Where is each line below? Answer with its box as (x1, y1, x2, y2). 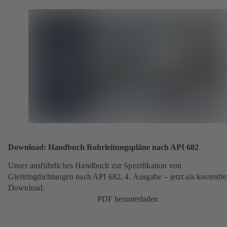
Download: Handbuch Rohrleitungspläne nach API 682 (8, 142, 199, 153)
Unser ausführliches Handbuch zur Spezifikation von (8, 161, 182, 170)
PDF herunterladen (97, 194, 158, 203)
